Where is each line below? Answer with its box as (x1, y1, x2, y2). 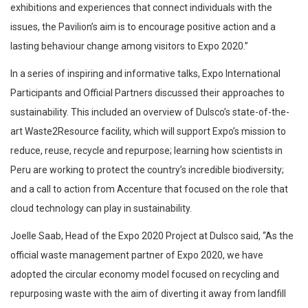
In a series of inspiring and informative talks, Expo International (10, 67, 280, 79)
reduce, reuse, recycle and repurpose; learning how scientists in (10, 144, 283, 156)
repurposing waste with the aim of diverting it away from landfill (10, 287, 286, 299)
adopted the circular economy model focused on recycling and (10, 268, 279, 280)
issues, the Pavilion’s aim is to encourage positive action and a (10, 21, 276, 32)
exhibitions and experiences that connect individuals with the (10, 1, 272, 13)
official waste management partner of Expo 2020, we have (10, 249, 263, 261)
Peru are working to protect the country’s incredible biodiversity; (10, 164, 284, 175)
